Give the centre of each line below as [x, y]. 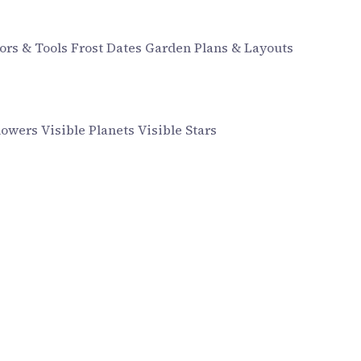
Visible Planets [89, 130]
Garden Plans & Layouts [219, 48]
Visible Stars [177, 130]
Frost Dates [108, 48]
